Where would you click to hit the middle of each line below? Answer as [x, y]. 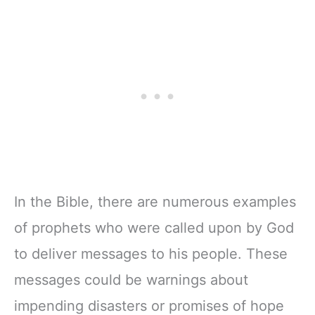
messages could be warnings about [131, 279]
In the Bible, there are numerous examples [155, 201]
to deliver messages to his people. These [151, 253]
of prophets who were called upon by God [154, 227]
